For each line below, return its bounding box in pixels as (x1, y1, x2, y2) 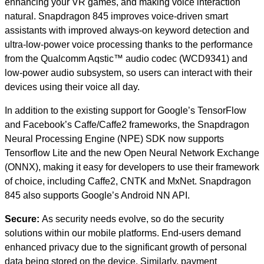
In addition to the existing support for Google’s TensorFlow (5, 105, 246, 115)
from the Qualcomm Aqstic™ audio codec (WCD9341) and (5, 54, 247, 64)
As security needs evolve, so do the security (42, 214, 224, 224)
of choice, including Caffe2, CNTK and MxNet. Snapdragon (5, 176, 251, 186)
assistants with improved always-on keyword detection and (5, 25, 249, 35)
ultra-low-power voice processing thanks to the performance (5, 39, 253, 49)
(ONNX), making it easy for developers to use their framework (5, 162, 259, 172)
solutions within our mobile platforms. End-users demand (5, 228, 241, 238)
